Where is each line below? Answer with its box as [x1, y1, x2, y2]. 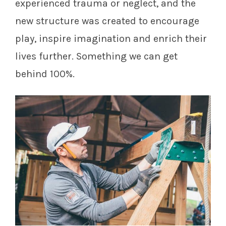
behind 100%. [15, 68, 75, 80]
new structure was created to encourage [15, 15, 199, 27]
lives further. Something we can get [15, 50, 178, 62]
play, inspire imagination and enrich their [15, 32, 207, 44]
